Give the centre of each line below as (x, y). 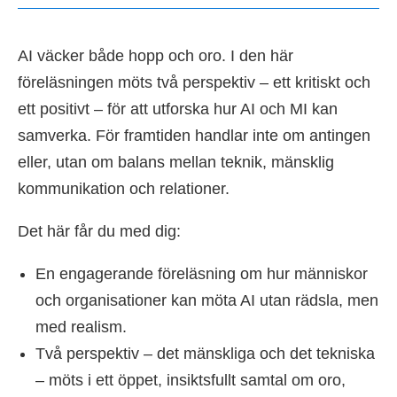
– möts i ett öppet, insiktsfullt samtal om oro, (191, 380)
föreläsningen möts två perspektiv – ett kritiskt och (194, 82)
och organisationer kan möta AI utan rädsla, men (207, 300)
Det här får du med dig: (99, 231)
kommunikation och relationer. (124, 189)
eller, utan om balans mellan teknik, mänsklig (176, 162)
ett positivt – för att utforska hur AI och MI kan (178, 109)
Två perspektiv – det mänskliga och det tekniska (205, 354)
